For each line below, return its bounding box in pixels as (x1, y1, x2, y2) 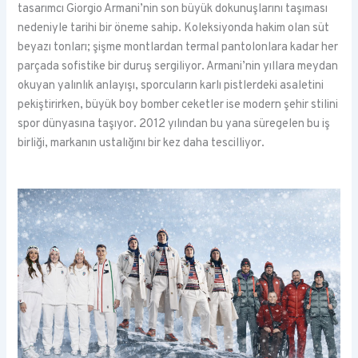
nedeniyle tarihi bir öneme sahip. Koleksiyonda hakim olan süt (18, 21, 330, 37)
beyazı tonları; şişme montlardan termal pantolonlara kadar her (18, 40, 339, 56)
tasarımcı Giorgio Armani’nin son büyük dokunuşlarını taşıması (18, 2, 328, 18)
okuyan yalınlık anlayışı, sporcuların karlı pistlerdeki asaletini (18, 78, 324, 94)
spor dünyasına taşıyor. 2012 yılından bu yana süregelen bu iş (18, 117, 331, 133)
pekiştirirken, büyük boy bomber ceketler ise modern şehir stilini (18, 97, 339, 113)
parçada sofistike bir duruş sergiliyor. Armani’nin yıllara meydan (18, 59, 339, 75)
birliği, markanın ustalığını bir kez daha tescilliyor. (18, 136, 265, 152)
